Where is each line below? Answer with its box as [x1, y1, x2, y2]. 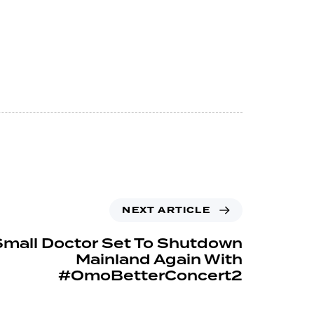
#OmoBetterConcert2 [58, 266, 243, 287]
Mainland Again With [76, 250, 243, 271]
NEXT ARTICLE [122, 204, 210, 217]
